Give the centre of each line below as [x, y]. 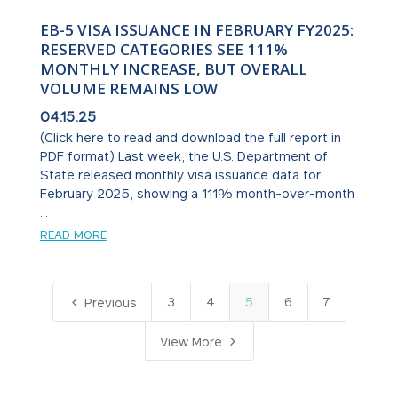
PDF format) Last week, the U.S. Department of [183, 156]
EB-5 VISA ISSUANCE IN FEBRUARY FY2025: [196, 30]
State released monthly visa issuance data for [180, 175]
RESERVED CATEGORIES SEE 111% [163, 50]
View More [193, 342]
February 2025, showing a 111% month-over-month [197, 194]
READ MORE [73, 235]
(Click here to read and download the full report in [190, 138]
